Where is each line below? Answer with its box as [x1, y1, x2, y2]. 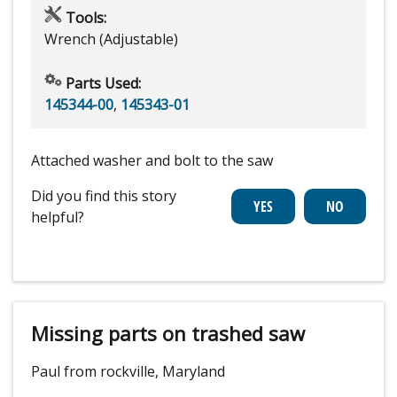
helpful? [31, 206, 84, 227]
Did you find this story [31, 185, 176, 206]
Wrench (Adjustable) [44, 28, 178, 49]
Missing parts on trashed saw [31, 319, 305, 346]
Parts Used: [62, 73, 141, 93]
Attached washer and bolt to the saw [31, 150, 273, 170]
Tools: [62, 7, 106, 27]
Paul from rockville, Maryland [31, 361, 225, 381]
